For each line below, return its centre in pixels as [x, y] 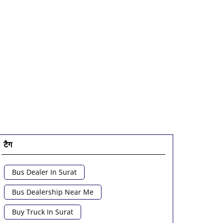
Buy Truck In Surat [42, 212]
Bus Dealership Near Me [53, 192]
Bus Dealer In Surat [44, 172]
